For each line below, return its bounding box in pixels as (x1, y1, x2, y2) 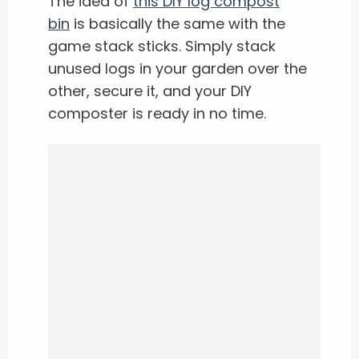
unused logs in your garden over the (48, 58, 307, 79)
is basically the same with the (70, 14, 285, 34)
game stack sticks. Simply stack (48, 36, 276, 57)
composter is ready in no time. (48, 103, 266, 124)
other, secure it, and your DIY (48, 81, 252, 102)
